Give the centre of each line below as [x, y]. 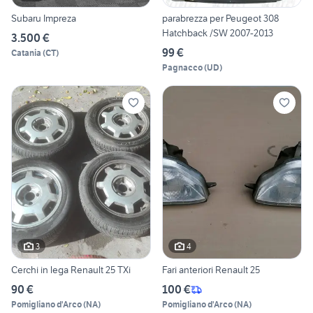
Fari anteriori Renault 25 [238, 270]
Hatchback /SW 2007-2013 [218, 32]
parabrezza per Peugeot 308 [220, 18]
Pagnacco [182, 67]
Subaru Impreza [44, 18]
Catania [26, 52]
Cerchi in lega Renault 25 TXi [101, 270]
